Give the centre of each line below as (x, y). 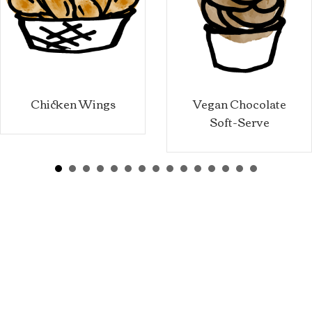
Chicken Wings (73, 104)
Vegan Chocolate (239, 104)
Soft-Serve (239, 122)
